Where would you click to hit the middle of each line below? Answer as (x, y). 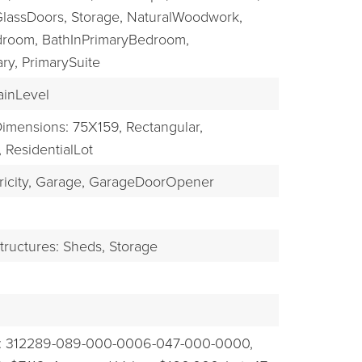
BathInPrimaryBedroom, (115, 39)
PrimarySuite (61, 62)
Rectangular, (164, 126)
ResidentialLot (49, 149)
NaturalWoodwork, (184, 17)
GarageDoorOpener (151, 181)
